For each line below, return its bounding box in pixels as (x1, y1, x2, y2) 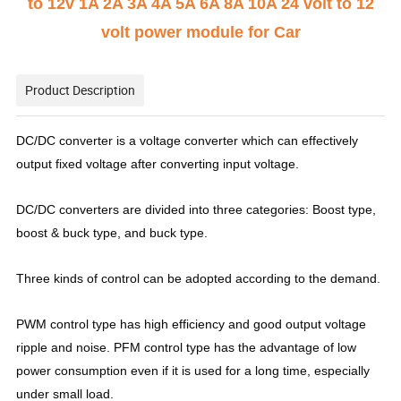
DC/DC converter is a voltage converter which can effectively (16, 133, 359, 149)
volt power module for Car (100, 23, 301, 42)
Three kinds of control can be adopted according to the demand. (16, 271, 381, 286)
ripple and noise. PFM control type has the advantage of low (16, 340, 357, 355)
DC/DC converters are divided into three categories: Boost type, (16, 202, 377, 218)
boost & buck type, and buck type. (16, 226, 209, 241)
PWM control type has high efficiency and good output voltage (16, 317, 367, 332)
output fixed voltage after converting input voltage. (16, 157, 300, 172)
